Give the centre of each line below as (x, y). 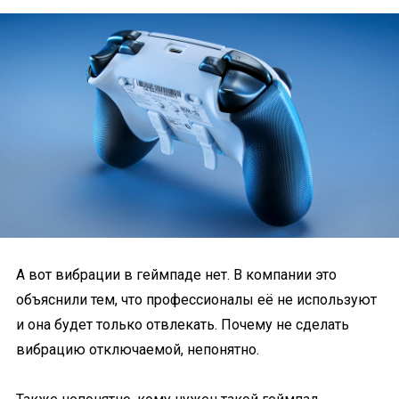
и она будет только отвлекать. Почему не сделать (183, 325)
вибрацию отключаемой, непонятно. (138, 350)
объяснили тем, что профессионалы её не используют (196, 300)
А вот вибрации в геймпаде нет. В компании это (176, 275)
